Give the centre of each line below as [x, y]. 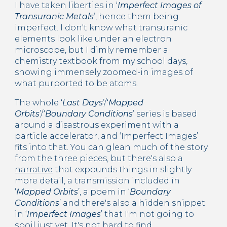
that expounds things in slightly [122, 169]
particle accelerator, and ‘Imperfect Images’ [107, 136]
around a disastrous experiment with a [97, 125]
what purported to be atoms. [77, 83]
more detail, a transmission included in [98, 180]
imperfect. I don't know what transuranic [101, 27]
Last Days [83, 102]
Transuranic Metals [54, 16]
